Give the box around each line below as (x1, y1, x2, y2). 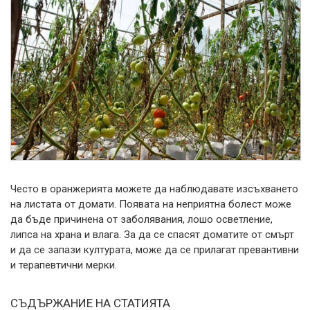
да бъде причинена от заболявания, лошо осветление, (10, 212, 273, 226)
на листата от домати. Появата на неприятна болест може (10, 197, 291, 210)
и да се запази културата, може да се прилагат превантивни (10, 243, 299, 256)
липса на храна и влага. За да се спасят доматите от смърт (10, 228, 294, 241)
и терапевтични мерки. (10, 258, 117, 271)
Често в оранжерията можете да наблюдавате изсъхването (10, 182, 298, 195)
